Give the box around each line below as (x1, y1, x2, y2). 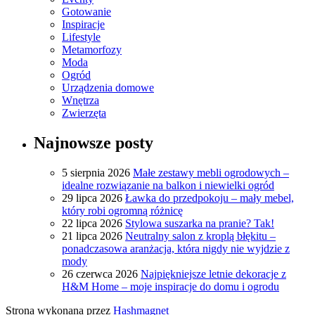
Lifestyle (62, 31, 101, 44)
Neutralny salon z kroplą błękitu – (125, 230, 276, 243)
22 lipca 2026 (62, 217, 122, 230)
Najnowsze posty (34, 134, 153, 153)
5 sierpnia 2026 (62, 167, 130, 179)
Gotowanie (62, 6, 111, 18)
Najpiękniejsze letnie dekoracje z (141, 268, 286, 281)
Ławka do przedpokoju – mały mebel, (125, 192, 294, 205)
